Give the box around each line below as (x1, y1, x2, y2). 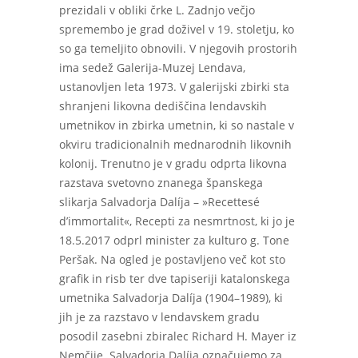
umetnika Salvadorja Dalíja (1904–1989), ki (59, 290, 283, 305)
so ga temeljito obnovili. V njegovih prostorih (59, 41, 297, 56)
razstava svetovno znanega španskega (59, 175, 263, 190)
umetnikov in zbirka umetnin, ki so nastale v (59, 117, 294, 133)
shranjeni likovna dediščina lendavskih (59, 98, 267, 113)
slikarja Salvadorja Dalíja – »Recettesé (59, 194, 260, 209)
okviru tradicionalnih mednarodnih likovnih (59, 137, 292, 152)
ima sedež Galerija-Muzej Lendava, (59, 60, 245, 75)
